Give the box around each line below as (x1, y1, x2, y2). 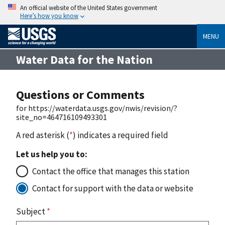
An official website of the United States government (20, 4, 157, 12)
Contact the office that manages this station (32, 165, 189, 177)
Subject (16, 205, 47, 217)
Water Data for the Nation (16, 52, 153, 67)
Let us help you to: (16, 148, 87, 160)
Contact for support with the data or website (32, 182, 193, 194)
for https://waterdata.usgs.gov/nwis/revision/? (16, 102, 177, 113)
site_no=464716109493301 (16, 111, 107, 122)
